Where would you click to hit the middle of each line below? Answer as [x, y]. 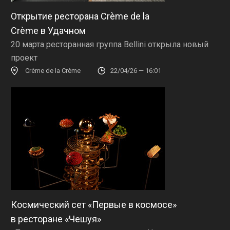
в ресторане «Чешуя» [56, 219]
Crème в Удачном [48, 30]
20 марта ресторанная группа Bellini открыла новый [110, 44]
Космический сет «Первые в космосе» [94, 204]
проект [24, 57]
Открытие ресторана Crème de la [80, 16]
